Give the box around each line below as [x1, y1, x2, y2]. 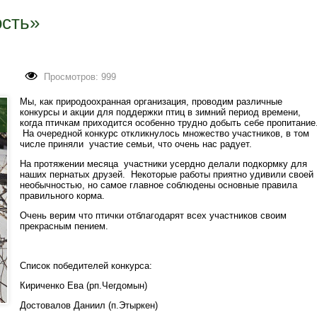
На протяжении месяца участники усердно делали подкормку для [20, 158, 307, 169]
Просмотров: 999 [44, 71, 116, 82]
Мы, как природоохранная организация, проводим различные [20, 96, 282, 107]
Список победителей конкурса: [20, 260, 152, 271]
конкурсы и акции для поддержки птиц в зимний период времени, [20, 106, 301, 117]
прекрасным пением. [20, 220, 108, 231]
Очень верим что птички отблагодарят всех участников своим [20, 209, 287, 221]
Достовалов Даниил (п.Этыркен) [20, 299, 158, 311]
